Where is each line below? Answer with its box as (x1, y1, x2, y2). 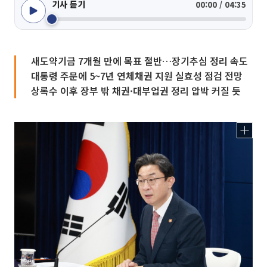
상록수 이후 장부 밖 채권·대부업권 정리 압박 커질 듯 (31, 83, 241, 98)
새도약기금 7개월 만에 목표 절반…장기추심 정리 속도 (31, 54, 248, 68)
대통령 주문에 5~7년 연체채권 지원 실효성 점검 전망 (31, 69, 243, 83)
